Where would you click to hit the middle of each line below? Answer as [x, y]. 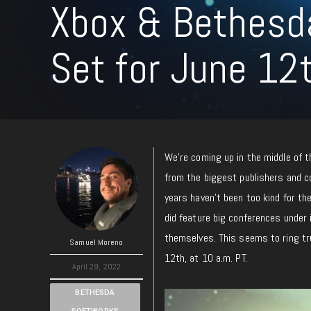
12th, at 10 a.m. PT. [205, 258]
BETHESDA [95, 293]
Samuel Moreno [96, 242]
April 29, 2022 [96, 267]
